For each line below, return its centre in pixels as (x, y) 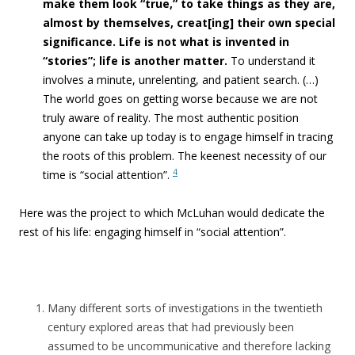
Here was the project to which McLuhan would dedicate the (172, 213)
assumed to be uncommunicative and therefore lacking (189, 346)
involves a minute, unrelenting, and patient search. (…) (181, 80)
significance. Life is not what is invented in (166, 42)
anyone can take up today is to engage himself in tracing (188, 137)
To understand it (271, 61)
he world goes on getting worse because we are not (184, 99)
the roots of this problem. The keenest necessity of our (185, 156)
